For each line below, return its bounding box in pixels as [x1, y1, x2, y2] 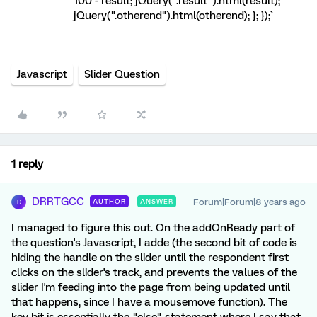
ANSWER [140, 197, 173, 205]
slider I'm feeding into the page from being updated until [11, 281, 290, 294]
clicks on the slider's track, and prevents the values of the [11, 266, 297, 279]
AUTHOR [93, 197, 126, 205]
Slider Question [84, 68, 160, 81]
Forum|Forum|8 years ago [193, 197, 306, 207]
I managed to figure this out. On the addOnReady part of [11, 221, 295, 234]
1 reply [11, 158, 43, 171]
